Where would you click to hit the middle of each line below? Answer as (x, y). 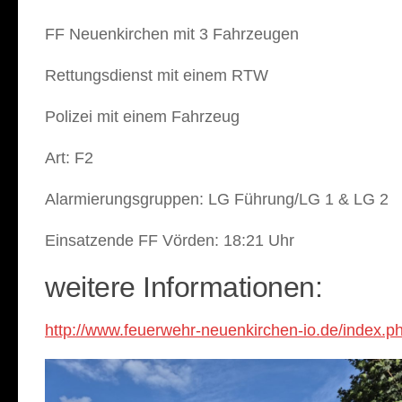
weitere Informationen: (184, 287)
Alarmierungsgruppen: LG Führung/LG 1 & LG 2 (217, 199)
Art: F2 (71, 157)
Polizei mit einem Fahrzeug (144, 116)
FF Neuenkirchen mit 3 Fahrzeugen (174, 34)
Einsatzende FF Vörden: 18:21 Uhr (172, 240)
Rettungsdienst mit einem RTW (157, 75)
